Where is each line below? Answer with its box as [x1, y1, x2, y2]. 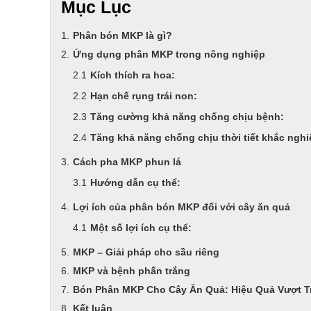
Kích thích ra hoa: [90, 69, 175, 81]
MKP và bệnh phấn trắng [73, 264, 190, 276]
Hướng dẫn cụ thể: [90, 176, 180, 188]
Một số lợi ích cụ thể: [90, 221, 192, 233]
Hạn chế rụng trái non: [90, 90, 197, 101]
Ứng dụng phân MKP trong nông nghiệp [73, 48, 265, 60]
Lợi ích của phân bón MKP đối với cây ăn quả [73, 201, 290, 212]
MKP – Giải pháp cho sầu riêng [73, 246, 219, 258]
